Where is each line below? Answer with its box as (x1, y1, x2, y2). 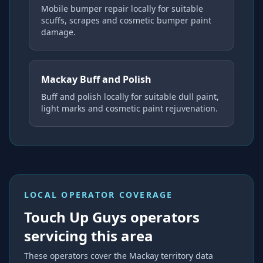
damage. (41, 26, 76, 38)
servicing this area (24, 226, 153, 245)
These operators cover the (24, 250, 129, 261)
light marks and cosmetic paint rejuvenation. (41, 103, 218, 114)
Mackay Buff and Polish (41, 73, 151, 86)
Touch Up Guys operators (24, 207, 200, 227)
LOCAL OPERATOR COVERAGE (24, 189, 173, 200)
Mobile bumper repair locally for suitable (41, 3, 203, 14)
